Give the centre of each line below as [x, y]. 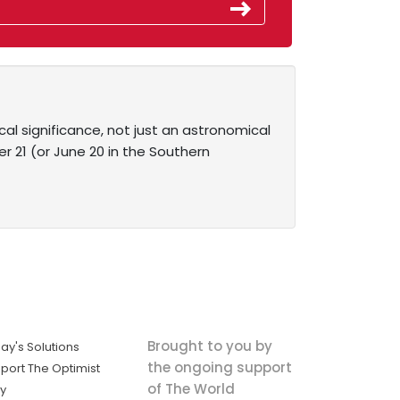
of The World [191, 388]
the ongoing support [219, 367]
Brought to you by [209, 346]
